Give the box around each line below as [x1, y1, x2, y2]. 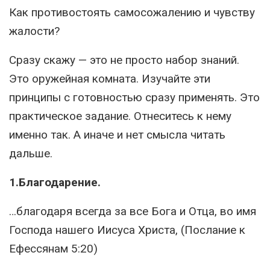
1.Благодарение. [9, 175, 101, 189]
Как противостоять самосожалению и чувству [9, 5, 255, 19]
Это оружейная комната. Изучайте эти [9, 72, 210, 86]
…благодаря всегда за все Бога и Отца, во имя [9, 204, 256, 218]
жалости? [9, 24, 60, 38]
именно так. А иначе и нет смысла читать [9, 128, 225, 142]
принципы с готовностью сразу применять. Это [9, 90, 260, 104]
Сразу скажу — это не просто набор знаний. [9, 53, 239, 67]
